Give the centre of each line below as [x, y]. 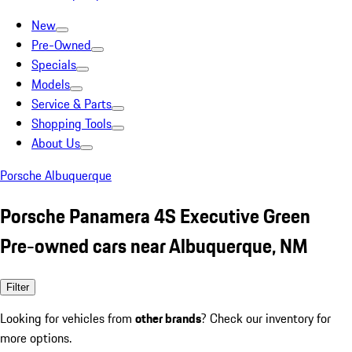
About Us [56, 143]
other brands [168, 318]
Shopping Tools [71, 123]
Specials [54, 64]
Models [51, 84]
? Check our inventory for [266, 318]
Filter [18, 287]
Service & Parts [71, 104]
